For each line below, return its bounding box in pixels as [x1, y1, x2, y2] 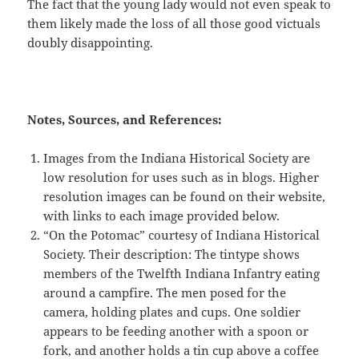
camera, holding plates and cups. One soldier [43, 303, 301, 320]
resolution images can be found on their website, [43, 188, 326, 204]
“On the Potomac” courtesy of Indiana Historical [43, 226, 321, 243]
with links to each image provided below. [43, 207, 280, 224]
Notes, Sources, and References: [27, 111, 226, 127]
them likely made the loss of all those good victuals [27, 14, 321, 31]
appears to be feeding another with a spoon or [43, 322, 309, 339]
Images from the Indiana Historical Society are [43, 149, 311, 166]
